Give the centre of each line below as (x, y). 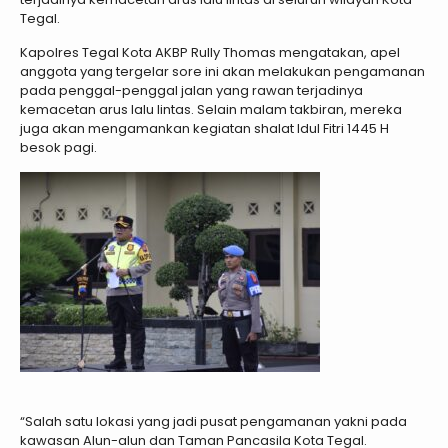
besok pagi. (58, 148)
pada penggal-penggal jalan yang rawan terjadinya (191, 91)
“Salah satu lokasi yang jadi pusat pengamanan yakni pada (213, 422)
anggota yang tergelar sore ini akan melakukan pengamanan (222, 72)
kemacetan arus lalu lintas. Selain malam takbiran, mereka (211, 110)
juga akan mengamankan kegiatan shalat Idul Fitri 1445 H (204, 129)
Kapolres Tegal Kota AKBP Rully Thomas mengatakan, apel (210, 53)
